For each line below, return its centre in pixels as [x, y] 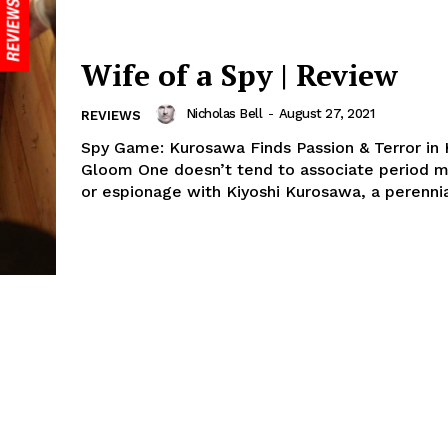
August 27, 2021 [326, 114]
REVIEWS [111, 116]
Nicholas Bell [223, 114]
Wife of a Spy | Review [239, 75]
